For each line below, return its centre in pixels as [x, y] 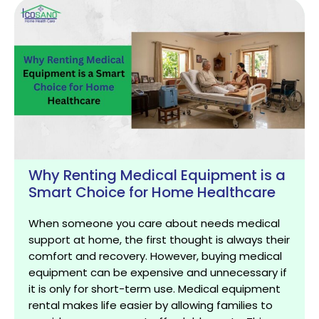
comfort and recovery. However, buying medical [155, 256]
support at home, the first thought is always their [159, 239]
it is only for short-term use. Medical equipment [155, 288]
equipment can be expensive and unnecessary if [158, 272]
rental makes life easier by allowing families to [151, 305]
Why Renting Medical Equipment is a [157, 175]
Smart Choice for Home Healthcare [152, 192]
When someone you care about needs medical [154, 223]
